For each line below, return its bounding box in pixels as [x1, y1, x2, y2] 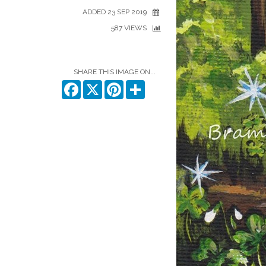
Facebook [81, 80, 119, 90]
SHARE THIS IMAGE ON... [74, 68, 156, 76]
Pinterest [123, 80, 156, 90]
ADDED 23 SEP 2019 [83, 8, 147, 16]
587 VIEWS [111, 24, 147, 32]
